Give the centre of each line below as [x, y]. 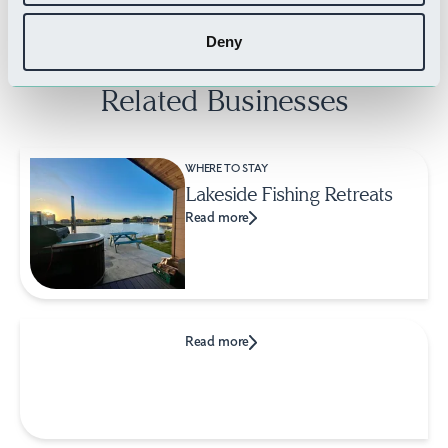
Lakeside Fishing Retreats [289, 194]
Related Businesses [224, 101]
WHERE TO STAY [226, 169]
